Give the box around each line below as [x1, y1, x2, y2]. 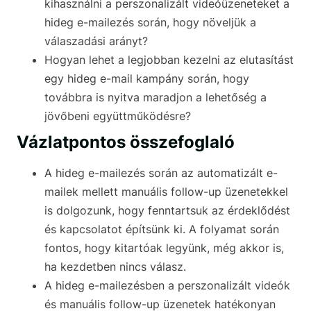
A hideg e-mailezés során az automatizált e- [44, 166, 278, 180]
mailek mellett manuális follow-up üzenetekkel [44, 185, 288, 199]
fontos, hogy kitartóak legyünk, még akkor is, [44, 241, 284, 255]
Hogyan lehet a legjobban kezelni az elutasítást [44, 53, 294, 67]
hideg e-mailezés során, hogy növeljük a [44, 15, 256, 30]
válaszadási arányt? [44, 34, 148, 49]
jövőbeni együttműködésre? [44, 109, 191, 124]
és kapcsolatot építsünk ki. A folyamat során [44, 222, 279, 237]
